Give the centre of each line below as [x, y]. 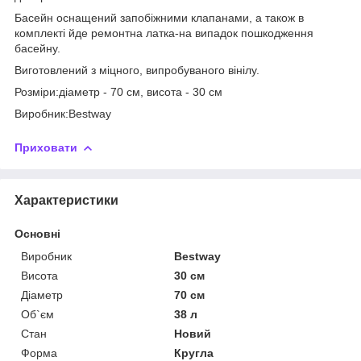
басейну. [37, 48]
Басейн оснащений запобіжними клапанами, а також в [159, 17]
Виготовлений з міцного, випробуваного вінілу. [137, 70]
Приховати [46, 147]
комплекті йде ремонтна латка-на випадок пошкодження [164, 33]
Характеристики [66, 200]
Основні [37, 233]
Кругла [194, 353]
